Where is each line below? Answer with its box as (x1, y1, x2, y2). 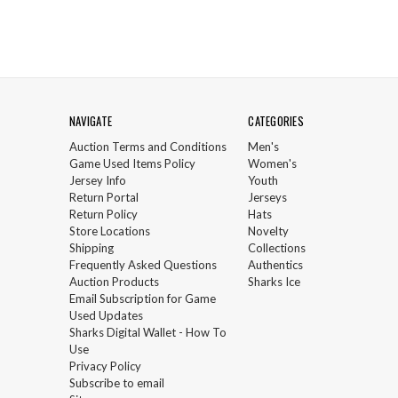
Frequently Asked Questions (69, 257, 217, 272)
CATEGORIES (248, 111, 304, 130)
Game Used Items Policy (69, 155, 195, 171)
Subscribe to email (69, 375, 164, 390)
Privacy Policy (69, 358, 141, 373)
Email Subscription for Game (69, 291, 216, 306)
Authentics (248, 257, 304, 272)
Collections (248, 240, 306, 255)
